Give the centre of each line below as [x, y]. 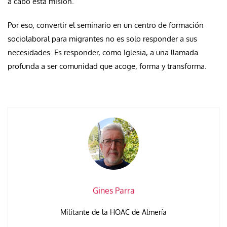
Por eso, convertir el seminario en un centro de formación [106, 25]
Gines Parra [113, 190]
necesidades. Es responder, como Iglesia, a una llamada [103, 53]
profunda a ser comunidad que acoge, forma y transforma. [107, 66]
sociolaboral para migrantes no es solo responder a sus [102, 39]
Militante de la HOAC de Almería [113, 212]
